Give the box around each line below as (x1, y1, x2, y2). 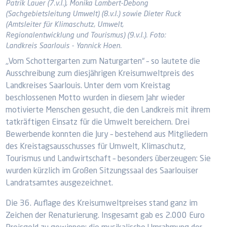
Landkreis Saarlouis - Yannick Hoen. (6, 43, 122, 50)
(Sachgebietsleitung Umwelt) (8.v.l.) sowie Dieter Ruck (6, 11, 181, 18)
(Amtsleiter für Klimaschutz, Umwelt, (6, 21, 124, 28)
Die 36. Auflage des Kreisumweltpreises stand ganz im (6, 200, 198, 208)
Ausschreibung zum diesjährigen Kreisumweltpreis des (6, 70, 195, 78)
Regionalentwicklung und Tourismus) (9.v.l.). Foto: (6, 32, 166, 39)
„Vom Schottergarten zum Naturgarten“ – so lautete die (6, 58, 201, 66)
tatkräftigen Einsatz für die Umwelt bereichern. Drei (6, 119, 190, 127)
